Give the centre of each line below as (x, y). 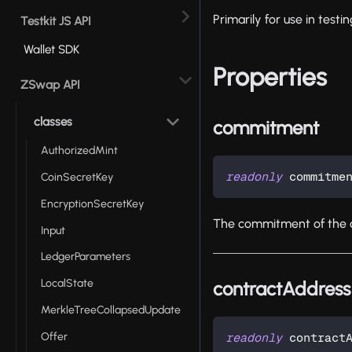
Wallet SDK (51, 50)
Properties (270, 77)
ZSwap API (50, 84)
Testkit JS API (56, 21)
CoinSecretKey (77, 177)
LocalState (67, 284)
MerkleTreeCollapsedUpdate (111, 310)
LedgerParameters (86, 257)
